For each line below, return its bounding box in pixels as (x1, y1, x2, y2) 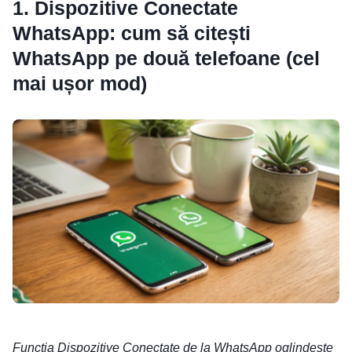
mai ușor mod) (13, 72, 147, 95)
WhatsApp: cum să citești (13, 22, 251, 45)
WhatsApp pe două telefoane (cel (13, 47, 320, 70)
